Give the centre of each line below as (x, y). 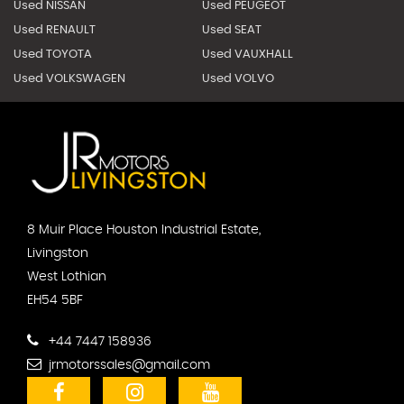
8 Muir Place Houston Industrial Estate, (144, 230)
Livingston (58, 254)
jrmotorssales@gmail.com (128, 366)
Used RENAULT (55, 30)
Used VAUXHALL (247, 54)
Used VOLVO (238, 78)
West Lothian (67, 277)
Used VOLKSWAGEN (69, 78)
